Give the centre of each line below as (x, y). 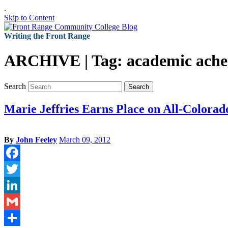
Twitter (16, 185)
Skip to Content (29, 18)
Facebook (20, 168)
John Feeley (36, 139)
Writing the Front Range (47, 36)
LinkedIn (19, 201)
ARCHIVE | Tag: (65, 61)
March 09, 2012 (85, 139)
